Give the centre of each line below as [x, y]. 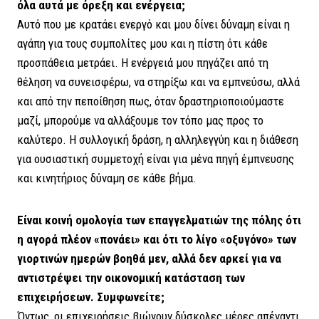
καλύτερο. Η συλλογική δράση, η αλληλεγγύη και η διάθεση [158, 140]
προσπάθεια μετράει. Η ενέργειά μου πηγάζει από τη [143, 63]
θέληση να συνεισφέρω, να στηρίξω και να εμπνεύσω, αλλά [158, 82]
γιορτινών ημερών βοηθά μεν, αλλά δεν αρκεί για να [149, 259]
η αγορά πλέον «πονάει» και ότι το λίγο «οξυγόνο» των [157, 240]
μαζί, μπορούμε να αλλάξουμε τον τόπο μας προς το [140, 121]
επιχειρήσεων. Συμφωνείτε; [91, 297]
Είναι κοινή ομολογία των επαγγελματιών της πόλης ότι [159, 220]
